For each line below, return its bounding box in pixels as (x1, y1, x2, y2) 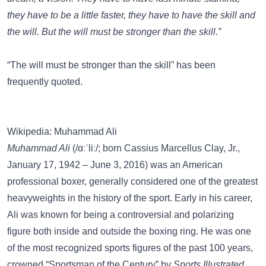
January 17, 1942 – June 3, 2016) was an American (7, 160, 223, 170)
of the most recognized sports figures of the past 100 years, (7, 243, 253, 253)
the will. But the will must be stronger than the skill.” (7, 27, 221, 37)
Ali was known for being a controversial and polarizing (7, 210, 234, 220)
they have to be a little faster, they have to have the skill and (7, 10, 255, 20)
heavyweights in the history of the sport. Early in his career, (7, 193, 252, 203)
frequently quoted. (7, 77, 83, 87)
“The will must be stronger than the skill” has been (7, 60, 216, 70)
